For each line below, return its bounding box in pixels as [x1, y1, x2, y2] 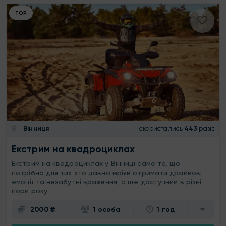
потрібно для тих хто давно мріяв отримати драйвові [12, 168, 202, 177]
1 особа [93, 205, 121, 214]
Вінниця [22, 125, 49, 133]
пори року [12, 186, 47, 195]
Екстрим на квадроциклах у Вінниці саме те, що [12, 159, 181, 167]
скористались [139, 125, 183, 133]
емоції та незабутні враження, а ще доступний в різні [12, 177, 202, 186]
